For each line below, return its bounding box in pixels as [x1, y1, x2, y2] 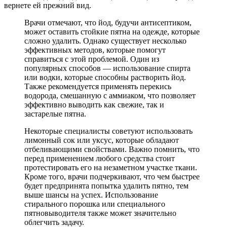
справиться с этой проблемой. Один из [24, 54, 159, 63]
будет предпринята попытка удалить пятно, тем [24, 181, 188, 190]
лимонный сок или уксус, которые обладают [24, 135, 179, 144]
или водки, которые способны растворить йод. [24, 72, 186, 82]
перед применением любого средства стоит [24, 154, 175, 163]
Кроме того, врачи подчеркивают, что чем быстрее [24, 172, 200, 181]
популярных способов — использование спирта [24, 63, 191, 72]
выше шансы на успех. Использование [24, 190, 158, 199]
